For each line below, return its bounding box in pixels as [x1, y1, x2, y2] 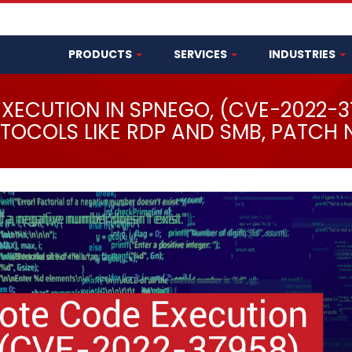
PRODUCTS [68, 46, 134, 62]
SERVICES [174, 46, 229, 62]
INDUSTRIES [269, 46, 338, 62]
